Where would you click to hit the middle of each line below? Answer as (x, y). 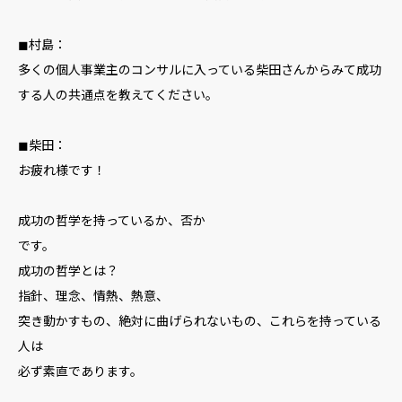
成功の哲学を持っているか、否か (112, 220)
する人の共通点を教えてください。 (118, 94)
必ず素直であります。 (80, 371)
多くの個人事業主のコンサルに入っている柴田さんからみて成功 (200, 69)
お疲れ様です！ (62, 170)
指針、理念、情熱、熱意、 (93, 295)
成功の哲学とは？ (68, 270)
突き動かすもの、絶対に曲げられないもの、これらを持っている (200, 320)
